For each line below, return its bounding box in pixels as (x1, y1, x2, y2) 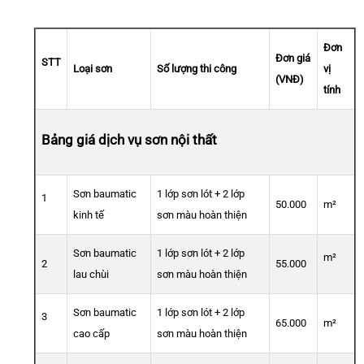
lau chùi (73, 268, 109, 281)
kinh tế (73, 209, 104, 222)
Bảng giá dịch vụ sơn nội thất (41, 132, 217, 149)
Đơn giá (275, 52, 310, 65)
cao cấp (73, 327, 110, 340)
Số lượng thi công (157, 63, 236, 76)
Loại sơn (73, 63, 112, 76)
